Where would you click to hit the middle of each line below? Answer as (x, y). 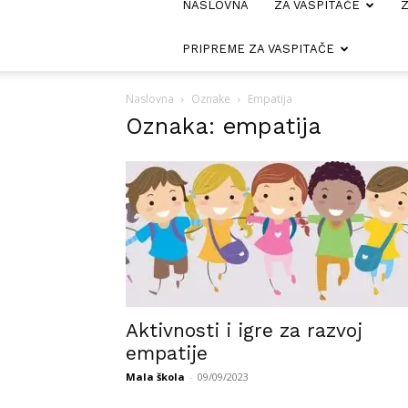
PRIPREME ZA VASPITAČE (258, 49)
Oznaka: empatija (224, 126)
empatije (167, 353)
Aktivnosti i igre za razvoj (244, 330)
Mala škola (155, 377)
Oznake (211, 99)
